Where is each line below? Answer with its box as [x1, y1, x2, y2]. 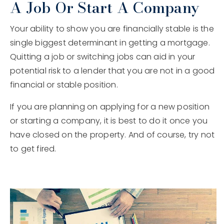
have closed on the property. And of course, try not [10, 129, 215, 141]
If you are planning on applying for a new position [10, 101, 210, 113]
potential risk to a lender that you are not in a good [10, 65, 215, 77]
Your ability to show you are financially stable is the [10, 23, 214, 35]
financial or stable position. [10, 79, 118, 91]
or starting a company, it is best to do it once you [10, 115, 208, 127]
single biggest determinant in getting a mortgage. [10, 37, 210, 49]
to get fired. [10, 143, 56, 155]
